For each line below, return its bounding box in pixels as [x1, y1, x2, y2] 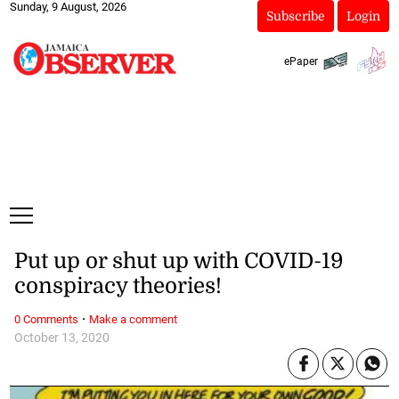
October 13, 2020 [13, 330, 110, 346]
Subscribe [265, 9, 325, 23]
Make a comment [88, 312, 177, 326]
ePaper [283, 54, 318, 68]
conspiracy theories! [13, 273, 222, 299]
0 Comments [13, 312, 78, 326]
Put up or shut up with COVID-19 [13, 248, 343, 274]
